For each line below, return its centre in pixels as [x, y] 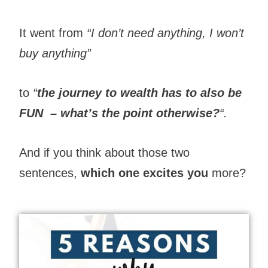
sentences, [50, 173]
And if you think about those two [104, 152]
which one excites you [144, 173]
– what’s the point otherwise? [135, 113]
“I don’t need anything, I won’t [165, 33]
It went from [53, 33]
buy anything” [57, 53]
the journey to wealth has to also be [139, 92]
